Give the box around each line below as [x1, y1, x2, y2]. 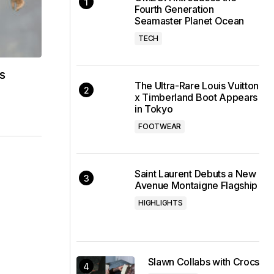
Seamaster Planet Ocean [135, 15, 244, 27]
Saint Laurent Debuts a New [135, 168, 256, 180]
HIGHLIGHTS [138, 198, 183, 207]
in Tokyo [135, 103, 173, 115]
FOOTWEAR [138, 122, 182, 131]
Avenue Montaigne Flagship [135, 179, 257, 191]
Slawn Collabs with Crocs [147, 256, 259, 268]
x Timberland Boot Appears [135, 91, 257, 103]
